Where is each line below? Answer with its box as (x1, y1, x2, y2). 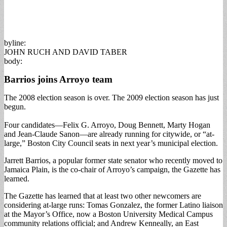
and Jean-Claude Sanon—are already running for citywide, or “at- (4, 129, 214, 138)
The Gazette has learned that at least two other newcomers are (4, 191, 201, 200)
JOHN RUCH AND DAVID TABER (4, 47, 127, 56)
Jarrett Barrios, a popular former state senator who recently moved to (4, 156, 222, 165)
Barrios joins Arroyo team (4, 73, 112, 85)
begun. (4, 102, 26, 111)
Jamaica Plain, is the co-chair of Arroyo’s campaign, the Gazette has (4, 165, 220, 174)
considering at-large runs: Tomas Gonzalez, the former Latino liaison (4, 200, 223, 209)
